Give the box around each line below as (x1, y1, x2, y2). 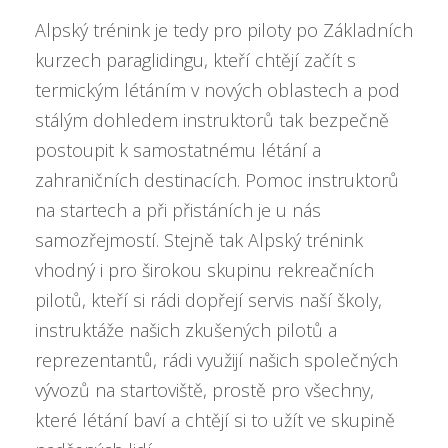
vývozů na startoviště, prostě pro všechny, (35, 378, 374, 402)
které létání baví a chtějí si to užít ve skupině (35, 408, 395, 432)
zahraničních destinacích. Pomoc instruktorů (35, 168, 399, 192)
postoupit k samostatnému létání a (35, 138, 321, 162)
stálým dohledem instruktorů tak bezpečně (35, 108, 389, 132)
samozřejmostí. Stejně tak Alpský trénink (35, 228, 363, 252)
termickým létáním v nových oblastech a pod (35, 78, 400, 102)
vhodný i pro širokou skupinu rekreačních (35, 258, 374, 282)
